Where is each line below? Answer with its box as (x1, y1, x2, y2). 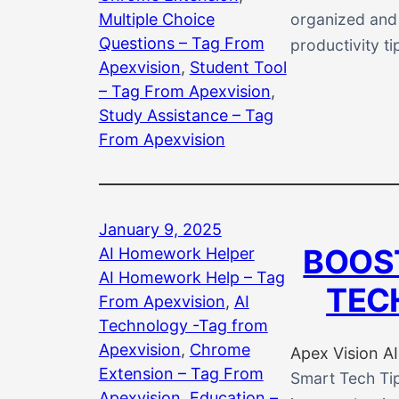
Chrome (189, 339, 250, 359)
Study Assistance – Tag (98, 105, 273, 125)
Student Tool (189, 57, 287, 77)
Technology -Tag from (98, 315, 268, 335)
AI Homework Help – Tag (98, 267, 285, 287)
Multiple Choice (98, 9, 215, 28)
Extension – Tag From (98, 363, 264, 383)
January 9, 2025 (98, 219, 222, 239)
